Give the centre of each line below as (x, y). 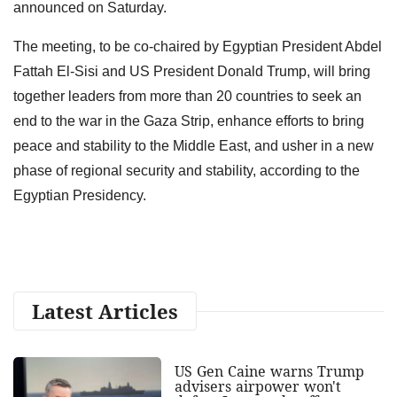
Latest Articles (105, 311)
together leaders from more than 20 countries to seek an (187, 96)
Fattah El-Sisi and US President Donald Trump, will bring (192, 71)
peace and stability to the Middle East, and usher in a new (194, 145)
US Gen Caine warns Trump (269, 371)
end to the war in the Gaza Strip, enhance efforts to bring (189, 121)
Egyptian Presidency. (82, 195)
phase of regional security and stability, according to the (187, 170)
